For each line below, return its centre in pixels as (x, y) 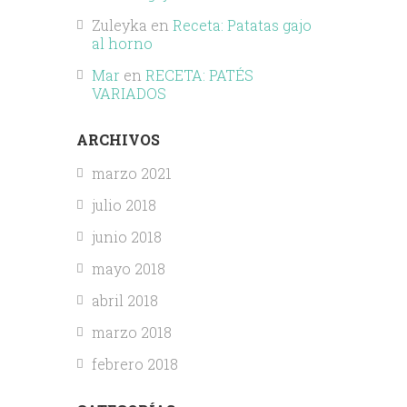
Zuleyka (119, 25)
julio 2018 (124, 205)
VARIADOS (129, 94)
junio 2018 (126, 237)
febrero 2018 (134, 364)
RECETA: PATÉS (199, 75)
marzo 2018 (131, 333)
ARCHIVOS (118, 140)
